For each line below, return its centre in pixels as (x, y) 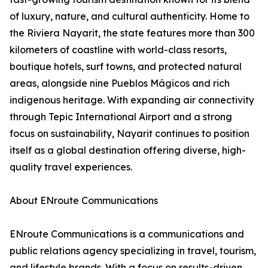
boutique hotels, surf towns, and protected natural (126, 66)
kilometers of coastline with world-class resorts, (118, 50)
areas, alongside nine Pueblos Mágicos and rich (120, 83)
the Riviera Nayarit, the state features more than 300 (132, 33)
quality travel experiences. (71, 167)
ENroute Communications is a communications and (127, 234)
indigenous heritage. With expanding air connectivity (132, 100)
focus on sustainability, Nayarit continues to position (130, 133)
